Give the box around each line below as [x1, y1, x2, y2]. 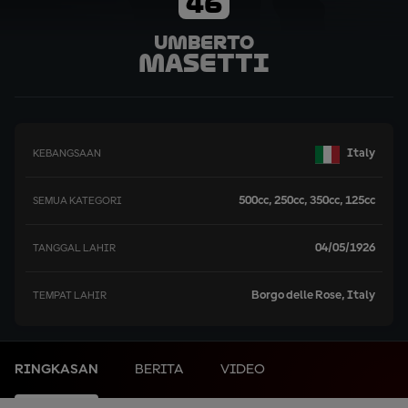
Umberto [154, 32, 254, 54]
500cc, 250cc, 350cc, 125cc [239, 194, 375, 207]
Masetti [138, 49, 270, 77]
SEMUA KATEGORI [33, 195, 122, 207]
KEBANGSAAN [33, 148, 101, 159]
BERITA [135, 362, 183, 377]
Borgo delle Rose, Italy [251, 289, 375, 301]
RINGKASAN [15, 362, 98, 377]
